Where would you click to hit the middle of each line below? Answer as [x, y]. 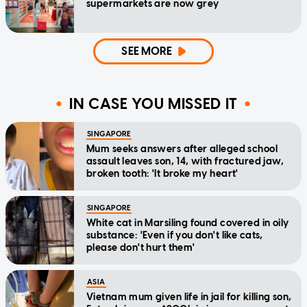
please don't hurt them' [141, 247]
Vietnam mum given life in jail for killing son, [189, 297]
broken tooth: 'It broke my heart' [162, 173]
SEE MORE [147, 51]
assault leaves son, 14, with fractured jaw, [185, 161]
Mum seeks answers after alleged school [182, 149]
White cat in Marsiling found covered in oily [188, 223]
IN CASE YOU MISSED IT [153, 104]
